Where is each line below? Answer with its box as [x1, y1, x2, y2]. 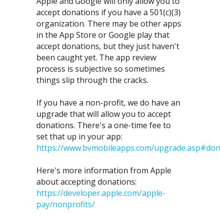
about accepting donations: [36, 176, 137, 187]
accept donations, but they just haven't [36, 41, 179, 52]
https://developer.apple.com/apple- [36, 188, 165, 198]
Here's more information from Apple [36, 165, 171, 176]
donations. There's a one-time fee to [36, 120, 171, 131]
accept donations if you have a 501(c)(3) [36, 7, 181, 18]
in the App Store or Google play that [36, 29, 169, 40]
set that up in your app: [36, 131, 122, 142]
